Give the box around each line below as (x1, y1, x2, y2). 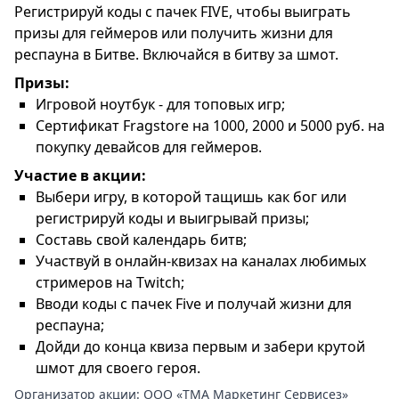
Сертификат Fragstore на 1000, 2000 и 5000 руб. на (36, 116, 385, 136)
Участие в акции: (14, 166, 146, 186)
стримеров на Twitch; (36, 273, 184, 293)
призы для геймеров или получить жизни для (14, 23, 333, 44)
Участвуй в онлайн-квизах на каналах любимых (36, 251, 366, 272)
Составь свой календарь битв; (36, 230, 247, 250)
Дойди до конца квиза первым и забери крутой (36, 337, 365, 357)
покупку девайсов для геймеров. (36, 137, 262, 158)
